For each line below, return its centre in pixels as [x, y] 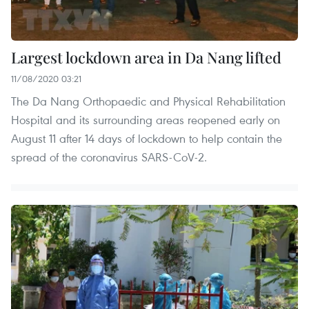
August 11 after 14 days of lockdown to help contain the [147, 138]
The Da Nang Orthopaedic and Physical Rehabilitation [148, 101]
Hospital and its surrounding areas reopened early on [146, 119]
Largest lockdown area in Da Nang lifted [146, 57]
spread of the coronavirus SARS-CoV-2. [109, 157]
